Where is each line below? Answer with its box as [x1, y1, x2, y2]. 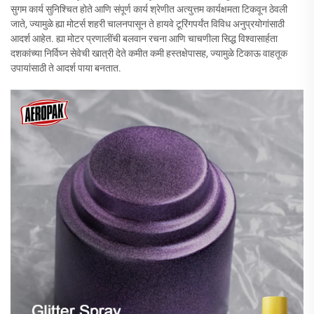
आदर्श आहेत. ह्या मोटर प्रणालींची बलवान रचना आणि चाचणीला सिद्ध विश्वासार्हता [11, 33, 278, 44]
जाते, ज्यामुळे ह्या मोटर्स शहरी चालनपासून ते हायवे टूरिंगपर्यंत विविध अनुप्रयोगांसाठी [11, 18, 285, 29]
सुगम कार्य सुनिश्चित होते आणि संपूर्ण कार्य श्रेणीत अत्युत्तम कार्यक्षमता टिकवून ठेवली [11, 4, 287, 15]
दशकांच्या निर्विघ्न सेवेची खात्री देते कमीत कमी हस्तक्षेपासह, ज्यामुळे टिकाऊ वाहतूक [11, 48, 287, 59]
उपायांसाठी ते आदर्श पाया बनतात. [11, 62, 121, 74]
